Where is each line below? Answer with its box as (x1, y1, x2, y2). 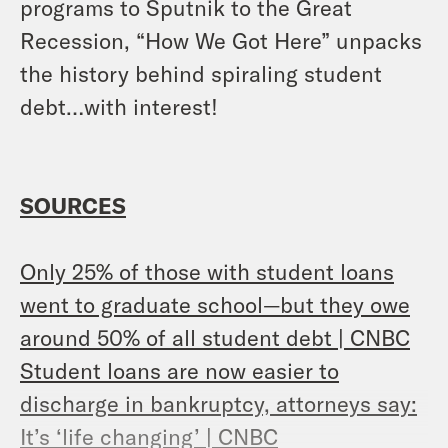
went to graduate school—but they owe (20, 290, 410, 317)
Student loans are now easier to (20, 356, 339, 383)
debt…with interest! (20, 92, 218, 119)
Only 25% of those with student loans (20, 257, 394, 284)
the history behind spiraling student (20, 59, 382, 86)
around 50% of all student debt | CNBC (20, 323, 410, 350)
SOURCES (20, 191, 126, 218)
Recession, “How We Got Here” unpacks (20, 26, 422, 53)
